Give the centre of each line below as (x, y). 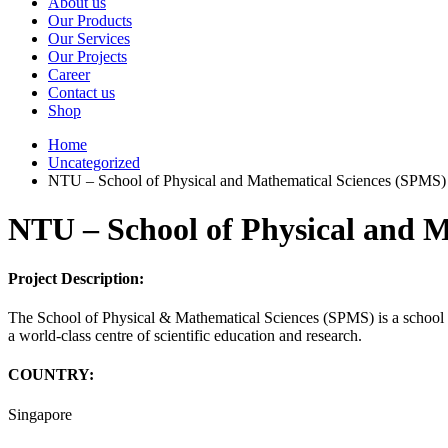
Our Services (89, 38)
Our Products (90, 20)
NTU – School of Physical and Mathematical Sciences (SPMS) (247, 180)
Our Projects (87, 56)
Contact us (81, 92)
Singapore (40, 414)
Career (69, 74)
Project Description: (76, 278)
